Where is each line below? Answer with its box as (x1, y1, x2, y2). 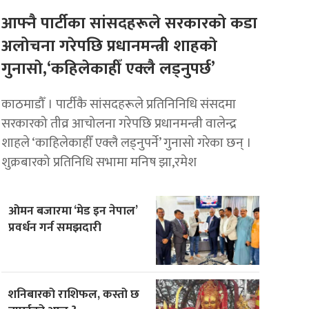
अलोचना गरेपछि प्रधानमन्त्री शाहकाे (1, 32, 218, 60)
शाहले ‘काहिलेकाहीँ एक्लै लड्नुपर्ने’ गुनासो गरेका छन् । (1, 131, 252, 154)
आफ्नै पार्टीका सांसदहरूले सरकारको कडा (1, 9, 258, 37)
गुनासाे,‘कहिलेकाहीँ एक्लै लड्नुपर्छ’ (1, 54, 216, 83)
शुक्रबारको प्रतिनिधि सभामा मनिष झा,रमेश (1, 150, 197, 173)
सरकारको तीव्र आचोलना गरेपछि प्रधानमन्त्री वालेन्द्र (1, 112, 237, 134)
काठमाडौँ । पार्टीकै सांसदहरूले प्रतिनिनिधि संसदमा (1, 92, 237, 115)
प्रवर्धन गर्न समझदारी (8, 217, 102, 237)
